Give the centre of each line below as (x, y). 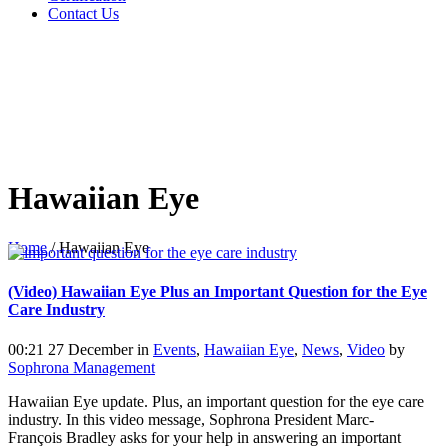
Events (174, 349)
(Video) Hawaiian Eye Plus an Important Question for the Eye (217, 292)
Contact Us (83, 13)
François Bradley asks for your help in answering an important (204, 437)
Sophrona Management (81, 367)
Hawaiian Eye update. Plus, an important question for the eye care (216, 401)
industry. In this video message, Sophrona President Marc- (191, 419)
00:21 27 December (70, 349)
